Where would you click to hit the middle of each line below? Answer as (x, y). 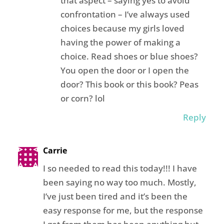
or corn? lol (82, 98)
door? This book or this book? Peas (129, 84)
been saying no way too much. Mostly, (119, 182)
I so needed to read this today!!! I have (120, 168)
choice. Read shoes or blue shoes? (129, 56)
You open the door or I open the (124, 70)
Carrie (55, 151)
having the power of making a (120, 42)
